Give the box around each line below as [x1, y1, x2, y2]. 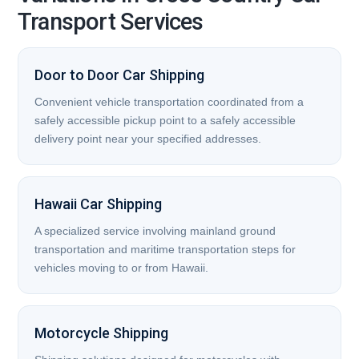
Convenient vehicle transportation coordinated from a [34, 95, 304, 108]
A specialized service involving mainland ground [34, 224, 276, 237]
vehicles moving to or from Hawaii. [34, 260, 208, 274]
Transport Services [18, 7, 204, 35]
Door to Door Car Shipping [34, 66, 204, 83]
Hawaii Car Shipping [34, 195, 162, 212]
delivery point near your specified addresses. [34, 131, 261, 145]
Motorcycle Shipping [34, 324, 168, 341]
